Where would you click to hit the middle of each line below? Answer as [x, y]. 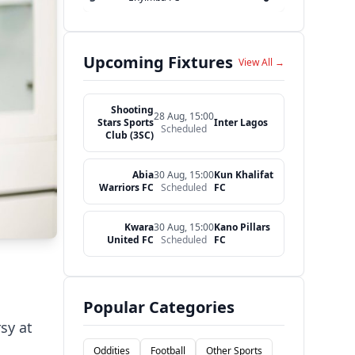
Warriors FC [126, 188]
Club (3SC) [130, 136]
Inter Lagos [241, 123]
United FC [130, 240]
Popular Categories [159, 307]
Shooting [132, 110]
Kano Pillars [242, 227]
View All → [261, 63]
